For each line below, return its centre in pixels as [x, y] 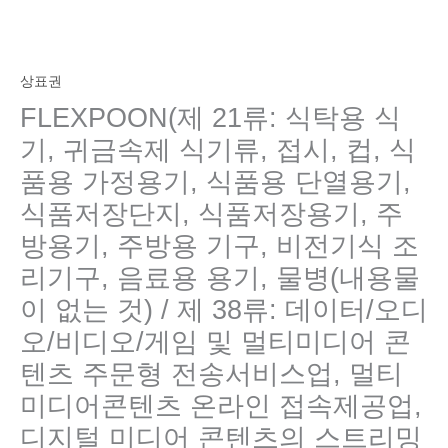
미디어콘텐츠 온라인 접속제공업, [221, 405]
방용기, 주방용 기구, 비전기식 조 [219, 245]
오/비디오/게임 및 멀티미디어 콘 [215, 341]
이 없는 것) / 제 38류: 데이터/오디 [224, 309]
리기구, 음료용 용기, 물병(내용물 [220, 277]
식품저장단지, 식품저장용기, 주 [211, 213]
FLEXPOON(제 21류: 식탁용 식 [210, 117]
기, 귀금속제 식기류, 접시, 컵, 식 [218, 149]
